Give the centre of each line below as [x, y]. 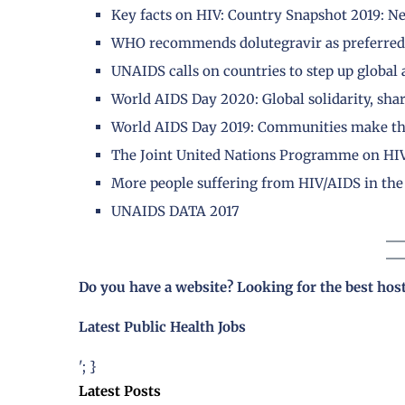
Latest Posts [120, 391]
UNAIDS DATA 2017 [175, 212]
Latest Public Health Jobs [162, 327]
